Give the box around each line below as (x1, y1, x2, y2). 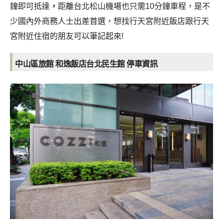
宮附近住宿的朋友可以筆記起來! (10, 32, 123, 41)
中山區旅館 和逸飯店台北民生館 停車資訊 (15, 60, 157, 69)
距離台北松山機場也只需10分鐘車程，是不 (58, 2, 210, 11)
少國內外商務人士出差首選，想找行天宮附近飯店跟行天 (10, 17, 209, 26)
